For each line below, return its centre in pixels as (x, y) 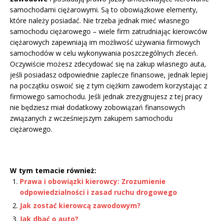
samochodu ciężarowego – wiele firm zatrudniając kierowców (109, 32)
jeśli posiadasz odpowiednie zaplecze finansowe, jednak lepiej (109, 75)
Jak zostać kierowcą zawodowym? (80, 206)
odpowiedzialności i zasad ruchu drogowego (98, 192)
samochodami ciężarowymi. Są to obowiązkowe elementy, (104, 10)
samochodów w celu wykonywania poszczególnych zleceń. (104, 53)
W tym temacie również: (53, 171)
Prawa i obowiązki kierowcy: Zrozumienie (93, 182)
